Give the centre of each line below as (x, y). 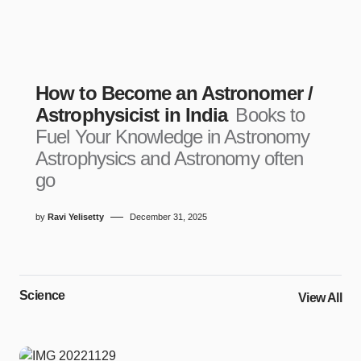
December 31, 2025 (168, 217)
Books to (270, 115)
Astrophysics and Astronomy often (170, 158)
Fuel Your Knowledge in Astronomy (173, 137)
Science (42, 295)
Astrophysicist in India (134, 115)
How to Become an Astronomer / (174, 93)
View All (320, 298)
